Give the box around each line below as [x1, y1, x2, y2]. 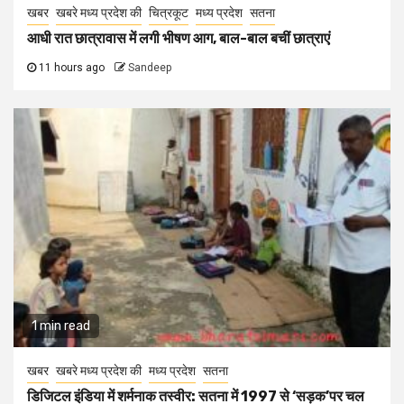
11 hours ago [36, 60, 107, 74]
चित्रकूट [149, 5, 188, 20]
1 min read [32, 317, 90, 334]
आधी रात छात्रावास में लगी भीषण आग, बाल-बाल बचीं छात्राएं [27, 29, 330, 47]
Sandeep [128, 60, 171, 74]
